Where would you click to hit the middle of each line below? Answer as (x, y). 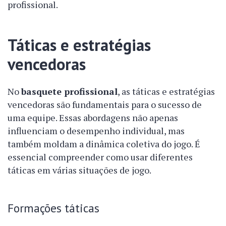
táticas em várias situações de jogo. (79, 170)
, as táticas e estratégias (166, 92)
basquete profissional (69, 92)
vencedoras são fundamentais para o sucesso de (105, 105)
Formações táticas (53, 208)
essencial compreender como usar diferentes (100, 157)
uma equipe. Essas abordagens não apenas (93, 118)
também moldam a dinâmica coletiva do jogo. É (104, 144)
